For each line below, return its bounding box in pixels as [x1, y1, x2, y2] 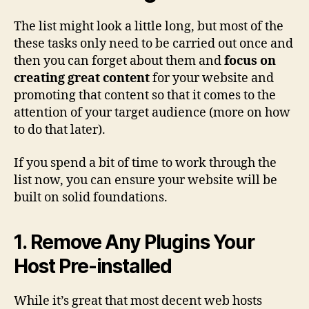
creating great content [14, 70, 150, 86]
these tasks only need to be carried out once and [14, 36, 293, 52]
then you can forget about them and [14, 53, 224, 69]
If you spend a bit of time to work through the [14, 154, 277, 171]
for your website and [150, 70, 274, 86]
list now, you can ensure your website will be [14, 172, 277, 188]
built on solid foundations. [14, 189, 168, 206]
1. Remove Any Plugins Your [14, 230, 255, 254]
